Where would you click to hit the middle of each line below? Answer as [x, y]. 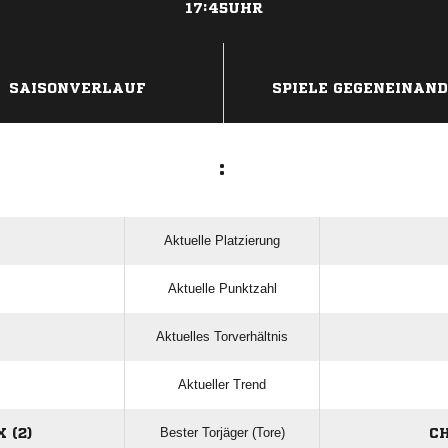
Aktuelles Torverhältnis [222, 336]
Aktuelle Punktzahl [222, 288]
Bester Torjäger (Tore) [222, 432]
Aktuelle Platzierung [222, 240]
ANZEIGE [224, 52]
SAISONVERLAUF [77, 88]
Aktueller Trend [222, 384]
